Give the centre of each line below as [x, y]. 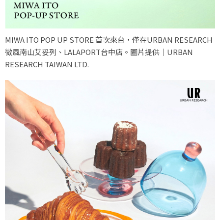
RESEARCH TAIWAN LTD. [47, 64]
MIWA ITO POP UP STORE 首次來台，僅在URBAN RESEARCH [109, 40]
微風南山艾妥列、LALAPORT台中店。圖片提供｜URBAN [99, 52]
